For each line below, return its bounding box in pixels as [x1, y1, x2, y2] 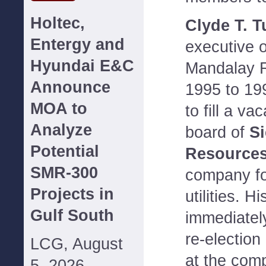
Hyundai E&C [30, 57, 134, 75]
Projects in [30, 185, 114, 203]
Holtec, [30, 14, 85, 32]
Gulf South [30, 207, 114, 224]
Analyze [30, 121, 92, 139]
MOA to [30, 100, 87, 118]
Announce [30, 78, 110, 96]
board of [185, 123, 249, 141]
